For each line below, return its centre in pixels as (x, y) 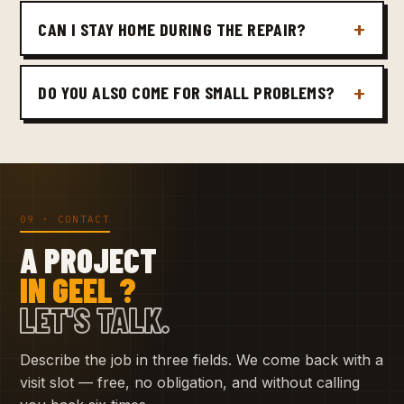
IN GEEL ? (78, 290)
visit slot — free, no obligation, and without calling (190, 383)
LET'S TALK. (95, 320)
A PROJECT (88, 260)
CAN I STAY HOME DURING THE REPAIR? (172, 28)
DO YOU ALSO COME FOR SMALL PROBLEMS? (187, 92)
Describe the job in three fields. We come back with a (202, 360)
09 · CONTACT (65, 219)
